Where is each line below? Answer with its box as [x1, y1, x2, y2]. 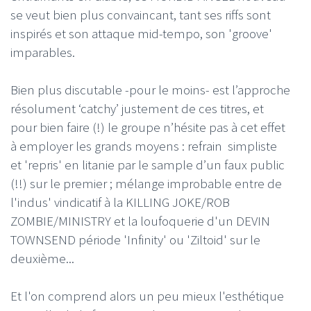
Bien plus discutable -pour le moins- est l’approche [10, 81, 290, 98]
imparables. [10, 43, 75, 60]
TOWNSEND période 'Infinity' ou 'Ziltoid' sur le [10, 230, 260, 248]
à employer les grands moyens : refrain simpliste [10, 137, 277, 154]
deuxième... [10, 249, 74, 267]
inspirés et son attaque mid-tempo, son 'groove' [10, 24, 272, 42]
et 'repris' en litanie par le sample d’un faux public [10, 155, 285, 173]
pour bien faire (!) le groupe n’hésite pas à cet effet [10, 118, 285, 135]
